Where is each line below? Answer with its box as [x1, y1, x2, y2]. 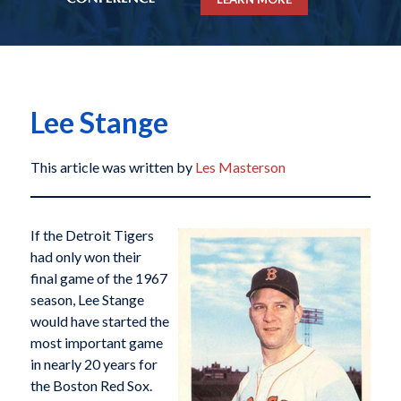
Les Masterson [194, 158, 286, 176]
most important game [30, 334, 163, 352]
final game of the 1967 [30, 269, 167, 287]
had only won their [30, 248, 141, 266]
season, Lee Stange [30, 291, 144, 309]
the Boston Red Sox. [30, 377, 152, 395]
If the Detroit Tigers [30, 226, 154, 244]
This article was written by [30, 158, 195, 176]
